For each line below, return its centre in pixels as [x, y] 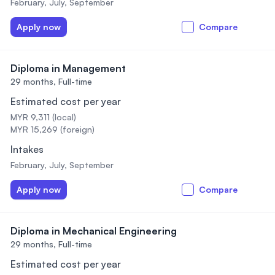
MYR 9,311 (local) [43, 117]
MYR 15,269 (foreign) [52, 129]
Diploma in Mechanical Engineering [94, 231]
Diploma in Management [68, 68]
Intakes [27, 149]
